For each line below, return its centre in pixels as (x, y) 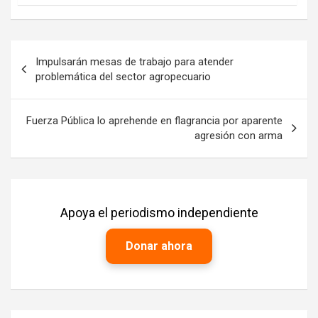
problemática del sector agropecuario (123, 76)
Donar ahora (159, 246)
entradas (46, 96)
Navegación (57, 50)
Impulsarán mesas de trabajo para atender (135, 61)
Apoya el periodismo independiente (159, 212)
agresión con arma (238, 135)
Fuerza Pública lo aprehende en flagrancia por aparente (154, 120)
